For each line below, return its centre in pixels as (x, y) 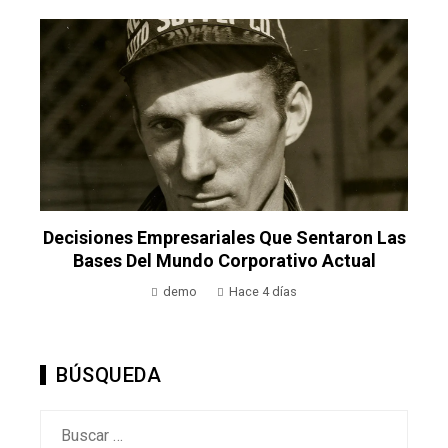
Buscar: (64, 422)
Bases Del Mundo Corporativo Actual (224, 261)
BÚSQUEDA (108, 375)
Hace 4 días (263, 292)
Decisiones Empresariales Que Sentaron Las (224, 238)
